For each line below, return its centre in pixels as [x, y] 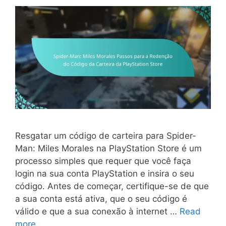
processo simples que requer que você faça [103, 161]
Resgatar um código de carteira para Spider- [106, 135]
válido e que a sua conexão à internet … [97, 211]
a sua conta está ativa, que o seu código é [101, 199]
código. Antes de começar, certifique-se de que [112, 186]
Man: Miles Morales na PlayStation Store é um [108, 148]
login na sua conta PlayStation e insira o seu [105, 173]
